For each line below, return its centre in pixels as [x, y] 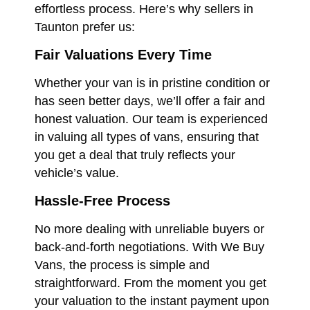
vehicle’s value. [77, 173]
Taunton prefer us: [85, 27]
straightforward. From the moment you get [151, 283]
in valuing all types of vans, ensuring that [147, 137]
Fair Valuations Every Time [123, 55]
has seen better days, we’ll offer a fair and [150, 101]
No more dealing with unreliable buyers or [149, 229]
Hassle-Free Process [102, 201]
